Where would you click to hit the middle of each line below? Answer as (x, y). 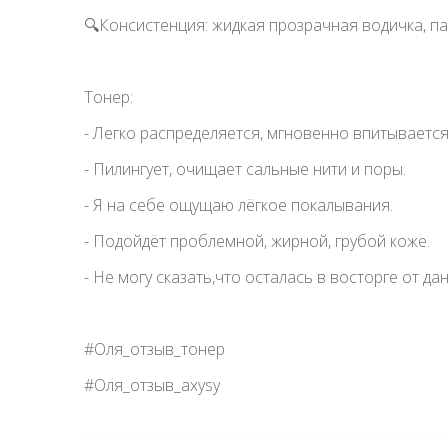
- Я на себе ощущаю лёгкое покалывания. (238, 205)
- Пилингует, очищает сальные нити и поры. (245, 169)
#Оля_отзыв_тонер (154, 349)
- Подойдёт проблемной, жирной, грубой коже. (257, 241)
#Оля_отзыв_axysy (152, 385)
